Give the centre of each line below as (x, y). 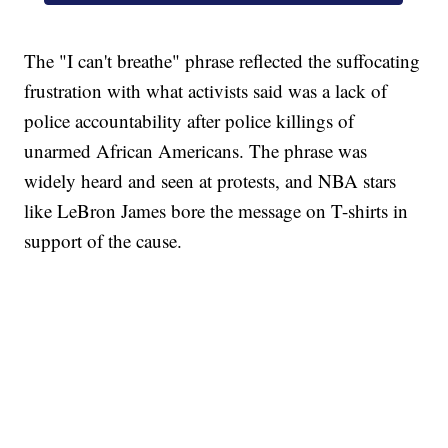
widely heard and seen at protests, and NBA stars (210, 181)
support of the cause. (103, 241)
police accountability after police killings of (189, 121)
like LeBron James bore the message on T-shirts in (216, 211)
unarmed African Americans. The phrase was (196, 151)
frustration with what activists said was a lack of (206, 91)
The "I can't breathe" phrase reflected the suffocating (222, 61)
